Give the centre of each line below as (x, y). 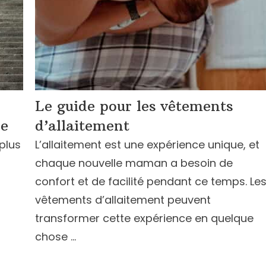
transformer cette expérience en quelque (144, 218)
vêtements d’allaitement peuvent (123, 200)
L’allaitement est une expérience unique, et (147, 145)
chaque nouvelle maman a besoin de (134, 163)
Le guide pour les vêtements (134, 106)
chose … (56, 237)
